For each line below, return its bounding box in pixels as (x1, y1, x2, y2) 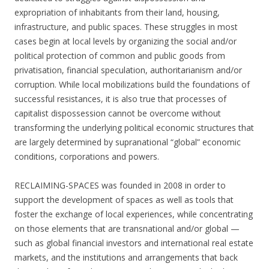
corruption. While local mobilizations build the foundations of (14, 79, 250, 91)
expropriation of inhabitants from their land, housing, (14, 7, 220, 19)
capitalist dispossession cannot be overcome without (14, 107, 221, 119)
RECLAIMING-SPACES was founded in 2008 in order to (14, 180, 226, 192)
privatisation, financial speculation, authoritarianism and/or (14, 64, 242, 76)
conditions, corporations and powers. (14, 151, 159, 163)
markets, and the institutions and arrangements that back (14, 252, 238, 264)
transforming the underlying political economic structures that (14, 122, 254, 134)
